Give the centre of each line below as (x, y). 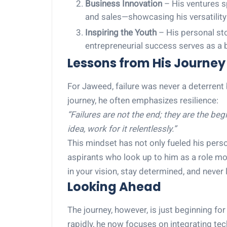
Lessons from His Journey (146, 63)
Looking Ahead (114, 187)
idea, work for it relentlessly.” (122, 129)
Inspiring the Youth (121, 32)
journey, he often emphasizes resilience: (143, 100)
